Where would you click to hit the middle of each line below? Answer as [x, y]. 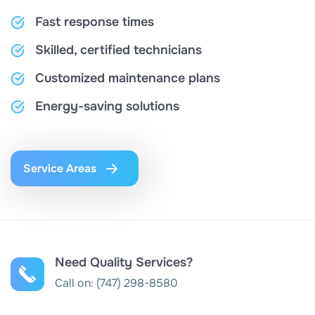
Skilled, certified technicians [118, 50]
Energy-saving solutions [107, 107]
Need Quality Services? [124, 263]
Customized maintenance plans [128, 78]
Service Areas [60, 169]
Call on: [76, 283]
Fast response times [95, 22]
